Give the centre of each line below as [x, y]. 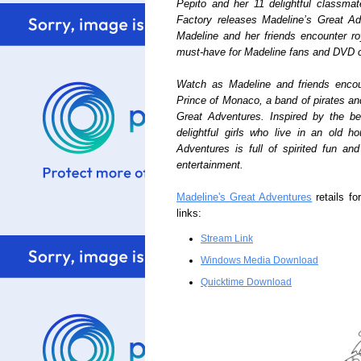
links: [189, 214]
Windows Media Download [259, 260]
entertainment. [210, 165]
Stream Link [227, 239]
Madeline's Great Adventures [245, 197]
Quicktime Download [246, 282]
